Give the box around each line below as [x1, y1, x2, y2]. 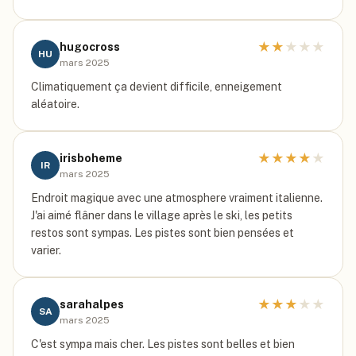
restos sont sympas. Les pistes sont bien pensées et [31, 226, 294, 239]
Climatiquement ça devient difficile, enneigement [31, 80, 282, 93]
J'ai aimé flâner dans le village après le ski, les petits [31, 209, 292, 222]
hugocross [60, 41, 120, 53]
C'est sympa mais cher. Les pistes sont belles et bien [31, 338, 295, 350]
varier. [31, 244, 61, 257]
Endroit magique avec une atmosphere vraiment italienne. [31, 192, 323, 204]
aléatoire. [31, 98, 79, 110]
